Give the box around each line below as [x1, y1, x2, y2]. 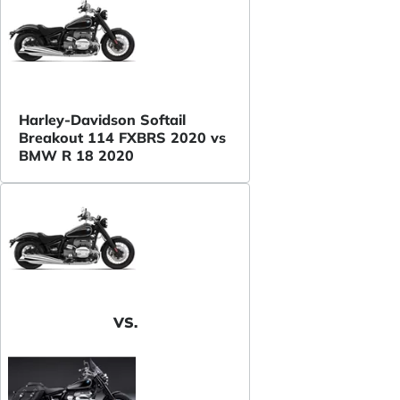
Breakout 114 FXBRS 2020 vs [19, 128, 226, 146]
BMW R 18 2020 [19, 146, 134, 164]
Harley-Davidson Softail [19, 110, 186, 129]
